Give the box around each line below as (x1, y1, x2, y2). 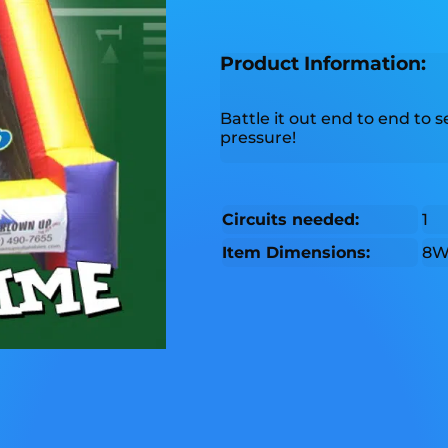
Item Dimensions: (221, 243, 370, 263)
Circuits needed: (221, 210, 359, 230)
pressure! (219, 128, 296, 148)
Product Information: (219, 51, 426, 75)
